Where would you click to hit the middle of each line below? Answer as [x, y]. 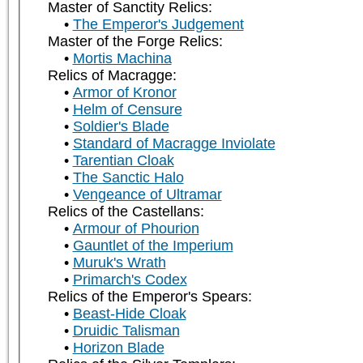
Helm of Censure [127, 110]
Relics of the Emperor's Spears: [149, 297]
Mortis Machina [122, 59]
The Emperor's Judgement [158, 25]
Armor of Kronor [124, 93]
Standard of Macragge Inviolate [174, 144]
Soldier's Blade [121, 127]
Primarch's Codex [130, 280]
